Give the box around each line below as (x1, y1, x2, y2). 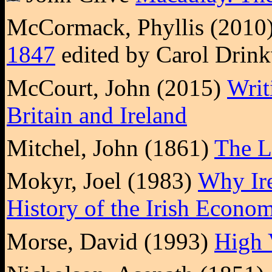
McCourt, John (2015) (7, 74, 227, 101)
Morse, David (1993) (7, 228, 214, 254)
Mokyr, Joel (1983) (7, 168, 198, 194)
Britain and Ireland (7, 101, 187, 128)
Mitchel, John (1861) (7, 134, 214, 161)
